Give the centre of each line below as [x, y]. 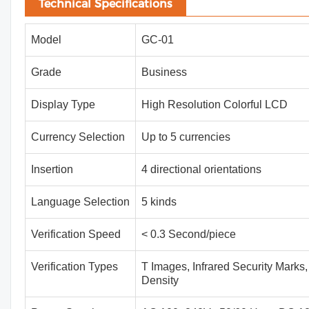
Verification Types [74, 267]
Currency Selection [78, 137]
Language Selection [80, 202]
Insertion [52, 169]
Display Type [63, 104]
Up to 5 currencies [186, 137]
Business [164, 72]
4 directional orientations [201, 169]
